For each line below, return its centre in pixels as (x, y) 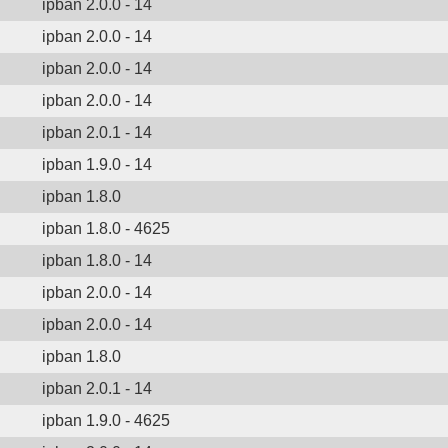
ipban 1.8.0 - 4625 (106, 228)
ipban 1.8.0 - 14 (97, 260)
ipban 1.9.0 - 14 (97, 164)
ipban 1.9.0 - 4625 (106, 420)
